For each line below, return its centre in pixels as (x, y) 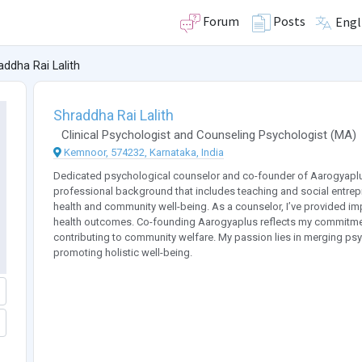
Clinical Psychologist (116, 135)
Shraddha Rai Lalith (113, 116)
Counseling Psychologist (261, 135)
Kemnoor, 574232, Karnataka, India (143, 153)
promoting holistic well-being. (122, 253)
